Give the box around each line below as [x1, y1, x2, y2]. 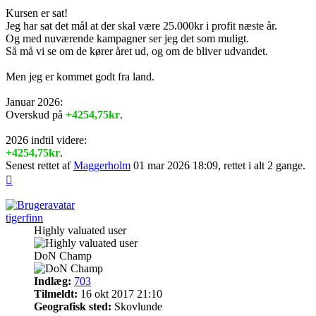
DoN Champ [34, 249, 92, 262]
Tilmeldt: [34, 287, 78, 300]
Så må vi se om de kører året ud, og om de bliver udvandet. [6, 44, 268, 57]
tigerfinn [6, 211, 43, 224]
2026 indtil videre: [6, 133, 87, 146]
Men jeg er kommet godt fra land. [6, 70, 154, 83]
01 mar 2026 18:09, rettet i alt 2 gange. [130, 159, 305, 171]
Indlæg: [34, 274, 71, 287]
